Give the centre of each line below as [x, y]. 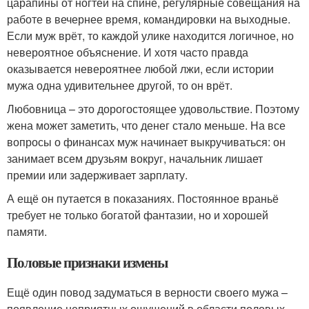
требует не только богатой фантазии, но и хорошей [138, 215]
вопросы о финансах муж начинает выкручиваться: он [146, 141]
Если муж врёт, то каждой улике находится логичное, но [150, 35]
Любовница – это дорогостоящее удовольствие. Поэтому [153, 108]
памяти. [27, 231]
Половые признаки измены [87, 262]
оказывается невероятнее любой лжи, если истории [140, 68]
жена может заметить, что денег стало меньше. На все [146, 125]
